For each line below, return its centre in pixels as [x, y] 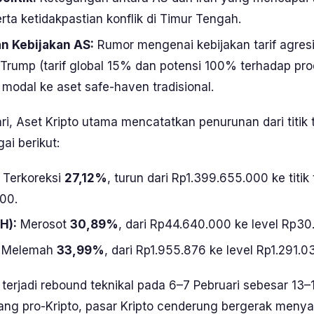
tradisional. [182, 87]
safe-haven [117, 87]
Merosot [43, 225]
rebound [64, 285]
